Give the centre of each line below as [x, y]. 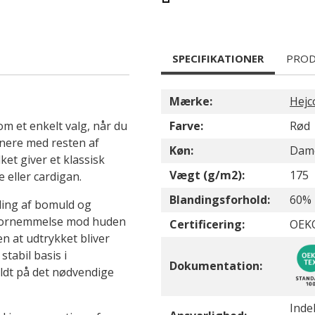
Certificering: [207, 224]
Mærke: [191, 101]
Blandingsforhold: [220, 200]
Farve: [186, 126]
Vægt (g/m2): [207, 175]
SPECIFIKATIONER [218, 58]
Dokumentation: [216, 266]
